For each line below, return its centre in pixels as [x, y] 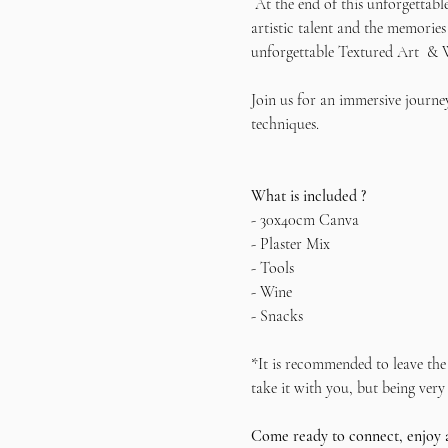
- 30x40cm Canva [304, 220]
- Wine [271, 292]
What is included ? [308, 196]
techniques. [290, 124]
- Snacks [276, 316]
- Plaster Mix [290, 244]
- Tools [272, 268]
